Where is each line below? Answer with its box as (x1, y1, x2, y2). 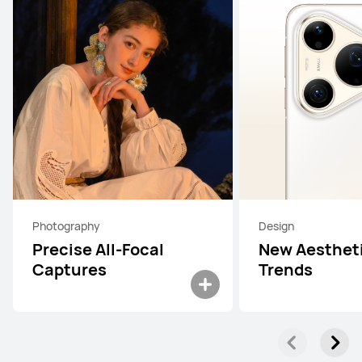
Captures (32, 259, 107, 280)
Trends (259, 259, 313, 280)
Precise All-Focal (32, 238, 164, 260)
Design (259, 218, 294, 234)
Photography (32, 218, 100, 234)
